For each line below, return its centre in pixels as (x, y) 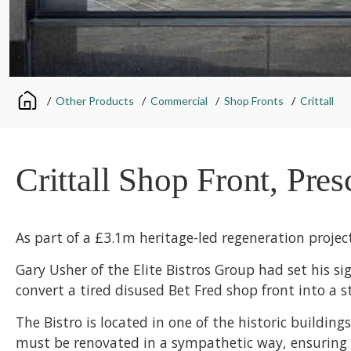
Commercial (179, 101)
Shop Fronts (254, 101)
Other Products (95, 101)
